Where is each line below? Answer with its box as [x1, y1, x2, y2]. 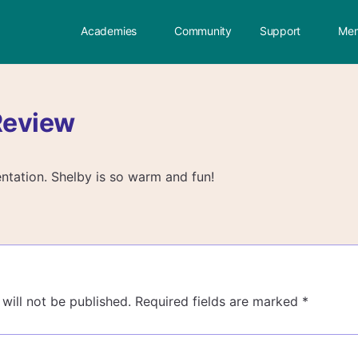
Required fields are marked [135, 293, 302, 309]
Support [259, 24, 301, 38]
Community [174, 24, 232, 38]
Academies [81, 24, 137, 38]
